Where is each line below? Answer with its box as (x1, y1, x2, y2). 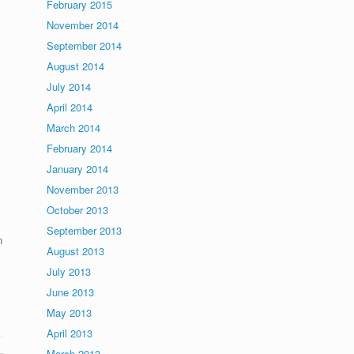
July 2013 (47, 264, 92, 279)
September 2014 (47, 38, 122, 53)
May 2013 (47, 305, 92, 320)
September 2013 (47, 223, 122, 238)
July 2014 (47, 79, 92, 94)
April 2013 (47, 326, 93, 341)
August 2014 (47, 58, 105, 73)
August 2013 (47, 243, 105, 258)
